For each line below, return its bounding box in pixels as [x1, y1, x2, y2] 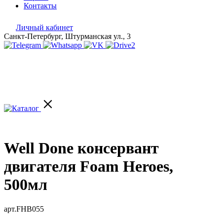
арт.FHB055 [4, 204, 44, 213]
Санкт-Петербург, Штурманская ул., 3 [4, 32, 131, 40]
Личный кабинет [16, 23, 73, 32]
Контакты [24, 1, 57, 10]
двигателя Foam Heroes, [4, 157, 173, 176]
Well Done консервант [4, 139, 159, 157]
